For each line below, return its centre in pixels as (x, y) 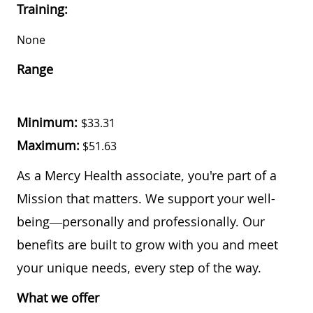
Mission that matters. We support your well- (146, 198)
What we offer (58, 297)
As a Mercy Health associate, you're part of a (147, 175)
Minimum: (49, 122)
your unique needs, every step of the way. (139, 267)
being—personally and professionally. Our (141, 221)
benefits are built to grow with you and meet (147, 244)
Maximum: (48, 145)
